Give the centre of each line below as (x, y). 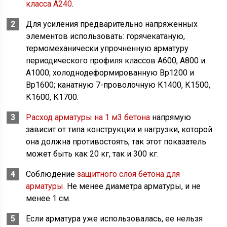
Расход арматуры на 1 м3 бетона (88, 118)
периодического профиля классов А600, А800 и (116, 61)
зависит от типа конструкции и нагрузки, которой (119, 130)
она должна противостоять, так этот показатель (116, 142)
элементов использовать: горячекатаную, (106, 36)
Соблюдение (52, 174)
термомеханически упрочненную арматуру (107, 49)
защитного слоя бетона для (129, 174)
